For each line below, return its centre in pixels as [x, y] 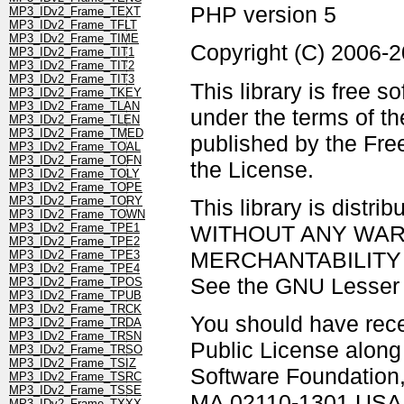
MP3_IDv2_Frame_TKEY [75, 93]
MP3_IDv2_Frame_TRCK [75, 309]
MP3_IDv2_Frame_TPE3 [74, 255]
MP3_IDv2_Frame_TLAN [74, 106]
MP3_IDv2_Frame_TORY [76, 201]
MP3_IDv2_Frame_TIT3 [72, 79]
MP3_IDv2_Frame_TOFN [75, 161]
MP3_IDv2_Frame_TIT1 [72, 52]
